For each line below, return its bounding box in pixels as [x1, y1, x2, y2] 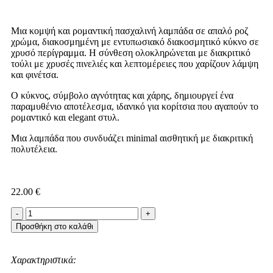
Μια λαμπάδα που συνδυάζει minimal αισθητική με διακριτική [11, 133, 253, 144]
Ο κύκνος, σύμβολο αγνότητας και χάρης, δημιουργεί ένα [11, 90, 233, 101]
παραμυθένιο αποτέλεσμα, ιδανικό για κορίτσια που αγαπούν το [11, 101, 258, 112]
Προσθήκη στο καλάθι [16, 222, 93, 232]
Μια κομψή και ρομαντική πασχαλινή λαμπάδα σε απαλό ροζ [11, 26, 249, 37]
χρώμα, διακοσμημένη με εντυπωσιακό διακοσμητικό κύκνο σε [11, 37, 259, 48]
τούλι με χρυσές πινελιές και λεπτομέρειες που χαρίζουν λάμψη [11, 58, 258, 69]
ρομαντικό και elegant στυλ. [11, 112, 119, 123]
